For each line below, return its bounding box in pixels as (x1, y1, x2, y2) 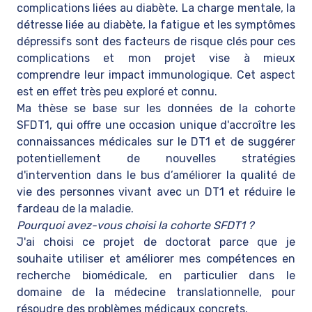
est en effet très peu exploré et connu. (17, 85, 220, 98)
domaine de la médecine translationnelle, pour (17, 286, 295, 299)
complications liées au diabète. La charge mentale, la (17, 1, 295, 15)
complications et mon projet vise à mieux (17, 52, 295, 65)
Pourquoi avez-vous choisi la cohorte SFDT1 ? (17, 219, 253, 232)
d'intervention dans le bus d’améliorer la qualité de (17, 169, 295, 182)
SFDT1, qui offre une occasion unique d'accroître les (17, 118, 295, 132)
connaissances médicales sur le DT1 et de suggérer (17, 135, 295, 148)
